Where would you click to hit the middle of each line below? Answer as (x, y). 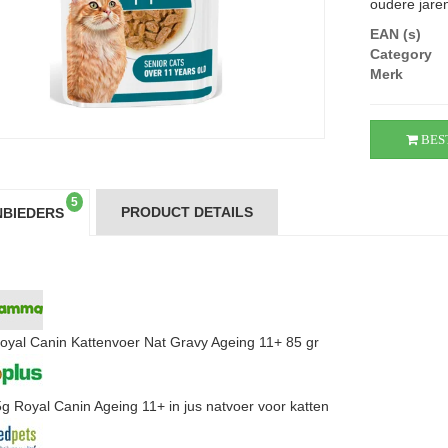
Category (401, 54)
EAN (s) (396, 34)
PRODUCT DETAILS (186, 212)
